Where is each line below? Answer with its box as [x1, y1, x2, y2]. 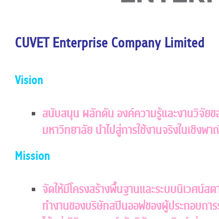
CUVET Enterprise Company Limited [15, 33, 205, 53]
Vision [15, 71, 44, 89]
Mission [15, 147, 50, 165]
